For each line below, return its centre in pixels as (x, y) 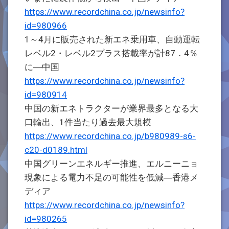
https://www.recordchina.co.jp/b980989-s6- (110, 136)
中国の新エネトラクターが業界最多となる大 (111, 108)
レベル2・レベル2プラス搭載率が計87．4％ (111, 53)
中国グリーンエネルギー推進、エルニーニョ (111, 164)
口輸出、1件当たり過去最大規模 (88, 122)
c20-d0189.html (56, 150)
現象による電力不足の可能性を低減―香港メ (111, 177)
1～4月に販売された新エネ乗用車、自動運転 (112, 39)
